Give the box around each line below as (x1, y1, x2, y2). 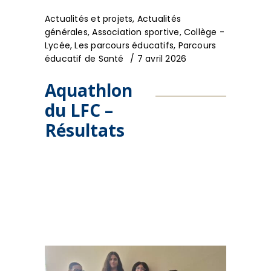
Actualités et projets (45, 12, 133, 25)
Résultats (45, 118, 125, 142)
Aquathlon (45, 78, 132, 102)
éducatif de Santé (45, 52, 124, 65)
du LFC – (45, 98, 113, 122)
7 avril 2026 (137, 52, 187, 65)
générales (45, 25, 88, 38)
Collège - (183, 25, 224, 38)
